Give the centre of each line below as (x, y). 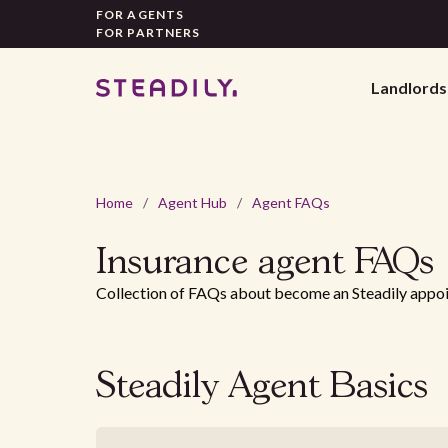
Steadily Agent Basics (262, 387)
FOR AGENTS (140, 14)
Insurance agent (225, 263)
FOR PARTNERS (148, 32)
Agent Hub (192, 202)
